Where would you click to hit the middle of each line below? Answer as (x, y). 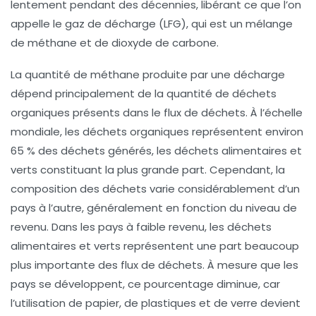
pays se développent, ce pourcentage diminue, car (145, 284)
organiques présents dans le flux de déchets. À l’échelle (157, 112)
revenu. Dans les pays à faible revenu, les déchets (141, 226)
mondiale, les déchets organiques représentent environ (157, 131)
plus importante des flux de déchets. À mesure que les (154, 265)
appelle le (38, 23)
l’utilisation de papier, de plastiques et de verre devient (156, 303)
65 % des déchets (58, 150)
